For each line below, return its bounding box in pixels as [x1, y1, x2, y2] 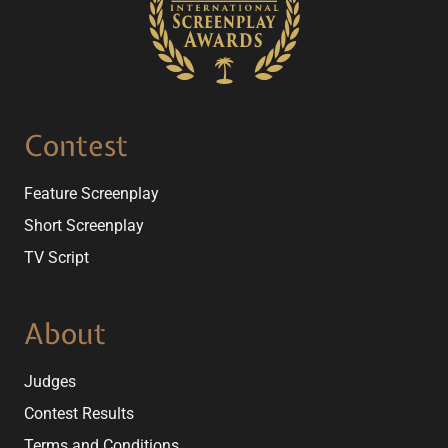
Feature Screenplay [24, 183, 159, 203]
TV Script [24, 247, 89, 267]
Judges [24, 371, 76, 391]
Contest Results [24, 403, 134, 423]
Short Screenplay [24, 215, 144, 235]
